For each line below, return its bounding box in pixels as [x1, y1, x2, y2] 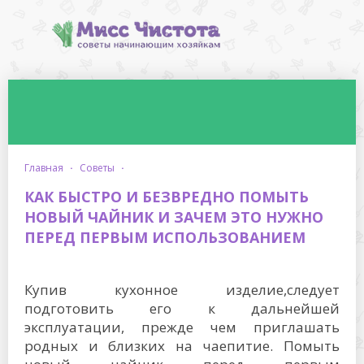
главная [29, 161, 63, 175]
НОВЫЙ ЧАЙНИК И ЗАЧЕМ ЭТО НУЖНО [24, 207, 323, 227]
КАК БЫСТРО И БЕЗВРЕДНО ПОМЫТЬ [24, 187, 309, 206]
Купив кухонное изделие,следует [24, 280, 340, 299]
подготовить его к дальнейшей [24, 299, 340, 318]
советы [86, 161, 115, 175]
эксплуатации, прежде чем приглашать [24, 318, 340, 336]
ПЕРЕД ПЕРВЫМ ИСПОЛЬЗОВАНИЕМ [24, 227, 305, 247]
